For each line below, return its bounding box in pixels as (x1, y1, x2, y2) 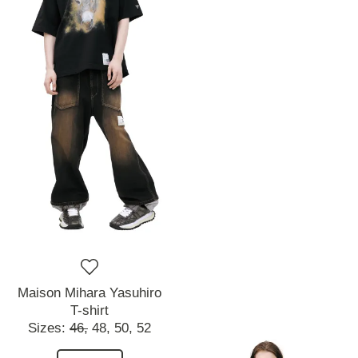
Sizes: (28, 320, 70, 336)
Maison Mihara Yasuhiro (18, 284, 161, 300)
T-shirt (70, 302, 109, 318)
